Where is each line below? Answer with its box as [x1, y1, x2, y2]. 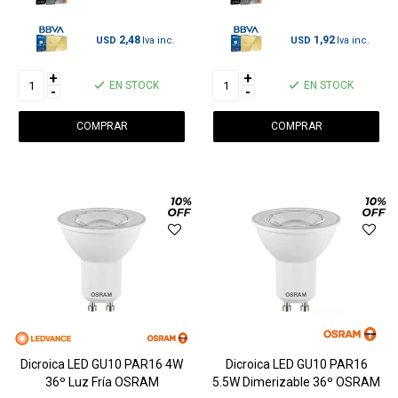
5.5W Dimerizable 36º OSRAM [212, 374, 380, 389]
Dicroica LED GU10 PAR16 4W [20, 356, 183, 371]
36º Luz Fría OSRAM [44, 374, 159, 389]
